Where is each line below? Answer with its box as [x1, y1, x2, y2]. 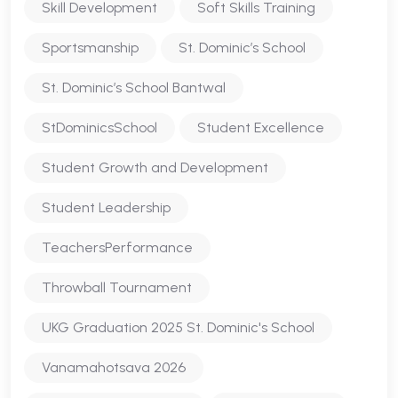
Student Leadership [42, 199, 171, 216]
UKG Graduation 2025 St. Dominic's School [42, 319, 314, 336]
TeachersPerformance [42, 239, 193, 256]
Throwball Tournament [42, 279, 192, 296]
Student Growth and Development [42, 159, 268, 176]
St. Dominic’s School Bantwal [42, 79, 226, 96]
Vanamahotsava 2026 [42, 359, 186, 376]
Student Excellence [197, 119, 324, 136]
